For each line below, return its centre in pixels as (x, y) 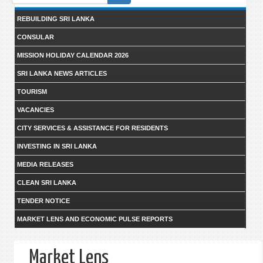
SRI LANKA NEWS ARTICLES (62, 73)
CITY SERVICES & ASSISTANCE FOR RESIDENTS (92, 128)
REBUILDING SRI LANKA (55, 19)
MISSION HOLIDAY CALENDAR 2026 (73, 55)
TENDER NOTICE (43, 201)
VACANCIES (35, 110)
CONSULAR (35, 37)
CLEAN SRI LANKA (46, 183)
